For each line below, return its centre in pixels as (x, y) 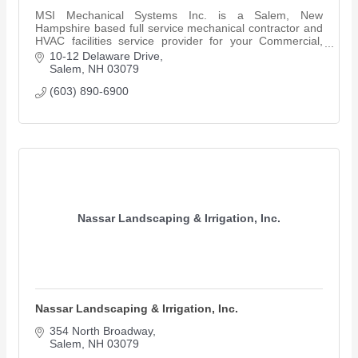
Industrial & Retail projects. (103, 54)
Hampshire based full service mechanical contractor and (179, 28)
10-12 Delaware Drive (104, 56)
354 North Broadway (101, 330)
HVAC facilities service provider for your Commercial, (179, 41)
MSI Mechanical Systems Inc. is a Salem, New (179, 16)
